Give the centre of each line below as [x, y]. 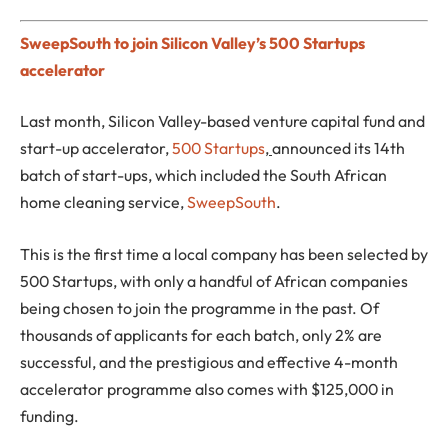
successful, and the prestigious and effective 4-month [209, 361]
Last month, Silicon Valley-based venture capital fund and [222, 121]
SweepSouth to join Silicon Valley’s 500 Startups [192, 42]
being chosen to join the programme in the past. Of [199, 307]
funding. [49, 415]
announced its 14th [338, 148]
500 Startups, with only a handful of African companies [214, 280]
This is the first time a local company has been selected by [224, 253]
